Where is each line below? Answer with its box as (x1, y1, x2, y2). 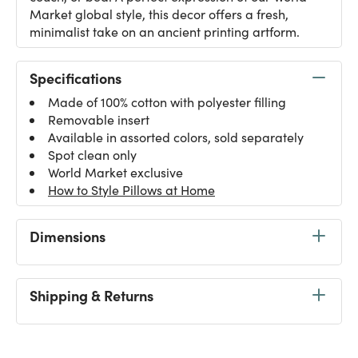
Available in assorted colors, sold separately (48, 129, 304, 145)
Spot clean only (48, 146, 137, 163)
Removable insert (48, 111, 149, 128)
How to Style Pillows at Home (48, 181, 215, 198)
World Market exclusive (48, 164, 183, 181)
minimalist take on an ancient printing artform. (30, 23, 300, 40)
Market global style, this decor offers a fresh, (30, 6, 288, 22)
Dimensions (30, 225, 105, 246)
